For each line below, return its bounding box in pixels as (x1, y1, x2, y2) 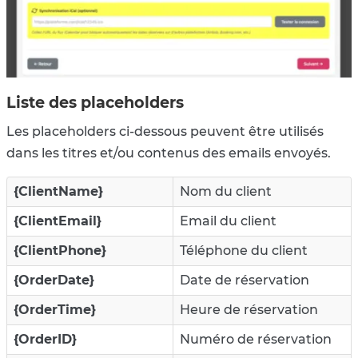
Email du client (180, 213, 276, 229)
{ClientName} (14, 183, 103, 199)
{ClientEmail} (14, 213, 101, 229)
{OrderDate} (14, 272, 94, 288)
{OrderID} (14, 331, 77, 347)
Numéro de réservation (180, 331, 332, 347)
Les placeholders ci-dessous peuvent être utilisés (6, 123, 324, 139)
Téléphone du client (180, 242, 308, 258)
